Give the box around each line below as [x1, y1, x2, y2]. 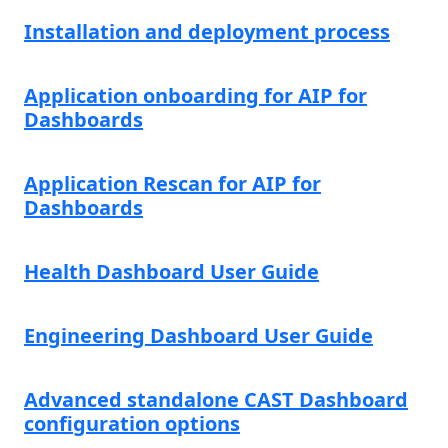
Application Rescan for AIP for [24, 169, 321, 197]
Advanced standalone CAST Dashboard [24, 385, 408, 413]
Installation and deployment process [24, 17, 390, 45]
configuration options [24, 409, 240, 437]
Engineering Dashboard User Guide [24, 321, 373, 349]
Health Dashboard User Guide [24, 257, 319, 285]
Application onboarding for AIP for [24, 81, 367, 109]
